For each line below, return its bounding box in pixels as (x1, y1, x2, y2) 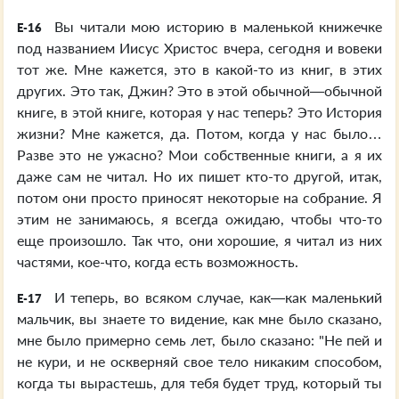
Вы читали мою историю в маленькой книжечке (49, 18, 382, 35)
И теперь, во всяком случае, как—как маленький (49, 289, 382, 305)
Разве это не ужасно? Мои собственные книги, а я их (17, 146, 382, 163)
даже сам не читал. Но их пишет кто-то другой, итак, (17, 167, 382, 184)
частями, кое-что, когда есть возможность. (17, 253, 298, 270)
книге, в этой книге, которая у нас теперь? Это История (17, 103, 382, 120)
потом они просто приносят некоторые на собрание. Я (17, 189, 382, 206)
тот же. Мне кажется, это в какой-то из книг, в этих (17, 61, 382, 77)
